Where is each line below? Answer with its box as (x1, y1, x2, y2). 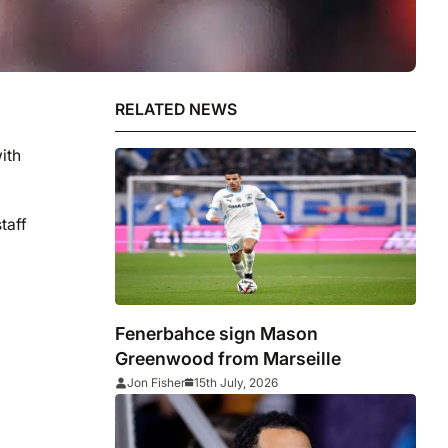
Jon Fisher (127, 375, 186, 391)
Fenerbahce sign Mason (115, 323, 319, 345)
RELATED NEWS (115, 99, 238, 119)
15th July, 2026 (194, 375, 279, 391)
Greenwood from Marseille (115, 348, 342, 370)
